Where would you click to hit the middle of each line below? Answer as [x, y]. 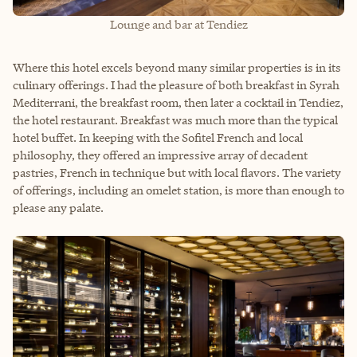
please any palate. [58, 207]
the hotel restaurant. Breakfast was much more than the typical [175, 120]
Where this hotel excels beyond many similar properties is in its [177, 67]
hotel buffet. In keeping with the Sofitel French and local [158, 137]
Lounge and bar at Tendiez [178, 24]
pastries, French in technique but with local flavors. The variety [177, 172]
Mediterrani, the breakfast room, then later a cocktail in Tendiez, [178, 102]
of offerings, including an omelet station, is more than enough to [178, 190]
